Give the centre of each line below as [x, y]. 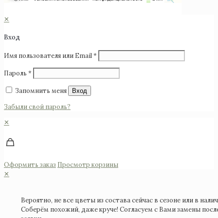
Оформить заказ [30, 165]
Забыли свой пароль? [37, 107]
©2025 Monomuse [32, 10]
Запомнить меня [41, 91]
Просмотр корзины [88, 165]
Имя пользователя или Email [49, 56]
